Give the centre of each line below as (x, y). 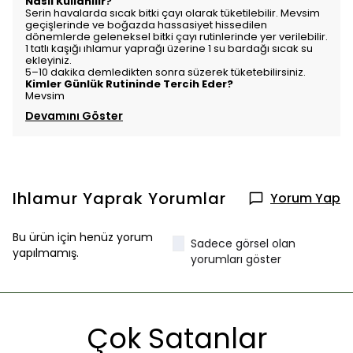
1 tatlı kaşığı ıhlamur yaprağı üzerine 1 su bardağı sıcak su (169, 49)
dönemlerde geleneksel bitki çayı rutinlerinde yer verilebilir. (176, 37)
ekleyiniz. (48, 61)
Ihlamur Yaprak (78, 199)
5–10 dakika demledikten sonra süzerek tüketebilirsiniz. (165, 72)
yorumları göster (236, 260)
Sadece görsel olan (243, 244)
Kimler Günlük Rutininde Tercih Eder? (129, 84)
